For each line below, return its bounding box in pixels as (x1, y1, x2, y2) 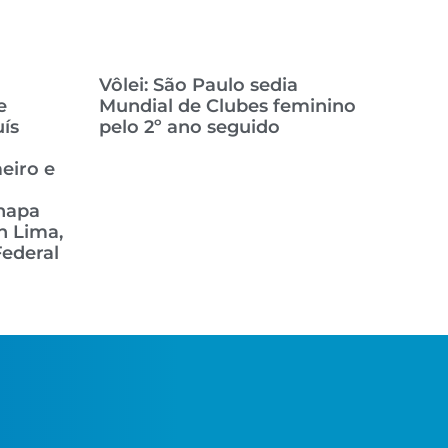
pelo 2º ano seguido (98, 116, 280, 138)
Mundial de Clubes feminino (98, 95, 356, 117)
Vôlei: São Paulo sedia (98, 74, 298, 96)
